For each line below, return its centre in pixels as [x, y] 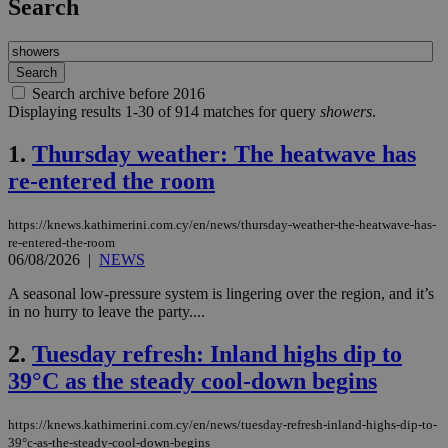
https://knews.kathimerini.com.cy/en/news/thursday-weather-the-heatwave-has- [222, 225]
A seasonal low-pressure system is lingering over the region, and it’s [221, 294]
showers [346, 112]
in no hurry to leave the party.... [106, 312]
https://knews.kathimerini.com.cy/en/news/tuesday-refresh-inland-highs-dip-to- [222, 424]
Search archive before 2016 [118, 94]
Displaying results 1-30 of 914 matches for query [164, 112]
